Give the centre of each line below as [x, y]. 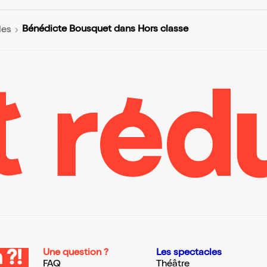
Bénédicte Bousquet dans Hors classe [105, 30]
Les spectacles [189, 254]
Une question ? [76, 254]
